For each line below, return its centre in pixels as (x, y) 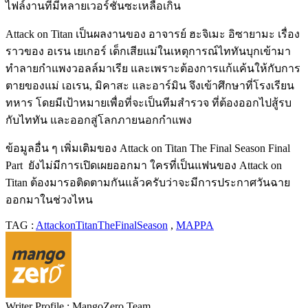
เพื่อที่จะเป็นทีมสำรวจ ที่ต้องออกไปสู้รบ (199, 102)
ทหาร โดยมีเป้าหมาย (56, 102)
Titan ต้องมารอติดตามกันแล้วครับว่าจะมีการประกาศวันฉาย (148, 182)
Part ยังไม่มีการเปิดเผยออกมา (78, 165)
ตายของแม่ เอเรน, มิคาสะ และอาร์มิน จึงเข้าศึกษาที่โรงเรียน (150, 85)
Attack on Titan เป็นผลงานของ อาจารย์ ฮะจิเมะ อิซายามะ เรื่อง (153, 34)
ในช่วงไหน (66, 199)
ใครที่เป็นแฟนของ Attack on (216, 165)
